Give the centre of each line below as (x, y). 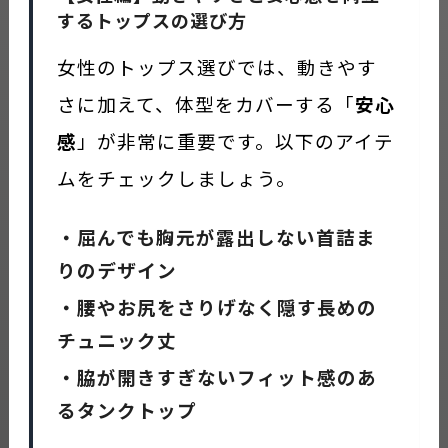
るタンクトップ (126, 409)
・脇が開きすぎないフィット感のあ (216, 376)
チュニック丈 (116, 339)
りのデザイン (116, 269)
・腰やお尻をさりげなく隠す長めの (216, 306)
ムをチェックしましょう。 (176, 177)
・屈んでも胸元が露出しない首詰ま (216, 236)
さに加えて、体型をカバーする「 (205, 103)
